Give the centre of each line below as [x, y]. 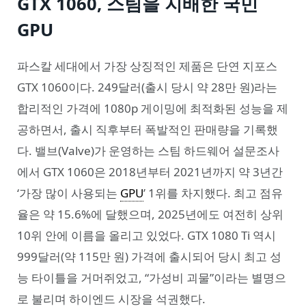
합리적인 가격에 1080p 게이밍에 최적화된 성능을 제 [153, 109]
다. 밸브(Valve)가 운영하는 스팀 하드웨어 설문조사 [148, 151]
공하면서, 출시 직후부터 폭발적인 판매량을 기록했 [148, 130]
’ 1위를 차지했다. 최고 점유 [213, 193]
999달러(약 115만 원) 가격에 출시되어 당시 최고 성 [149, 257]
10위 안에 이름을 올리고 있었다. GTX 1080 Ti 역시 [147, 236]
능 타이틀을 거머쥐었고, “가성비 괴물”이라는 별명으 [152, 278]
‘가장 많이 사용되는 [69, 193]
